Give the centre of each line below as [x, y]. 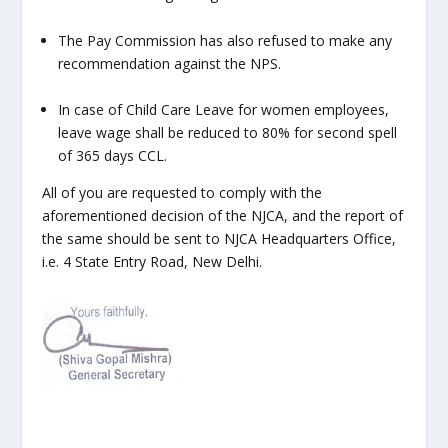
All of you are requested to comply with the [182, 193]
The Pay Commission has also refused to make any [225, 40]
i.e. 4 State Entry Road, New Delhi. [152, 262]
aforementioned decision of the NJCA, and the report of [223, 216]
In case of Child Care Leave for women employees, [224, 110]
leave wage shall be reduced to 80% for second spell [228, 133]
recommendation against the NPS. [170, 63]
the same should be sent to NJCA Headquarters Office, [219, 239]
